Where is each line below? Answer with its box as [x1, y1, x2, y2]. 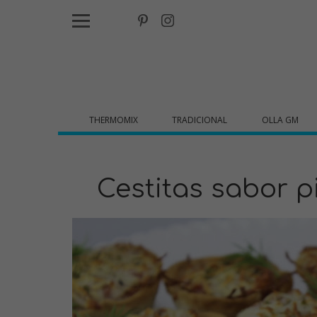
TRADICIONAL [172, 114, 228, 126]
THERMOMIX [89, 114, 139, 126]
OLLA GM [261, 114, 299, 126]
